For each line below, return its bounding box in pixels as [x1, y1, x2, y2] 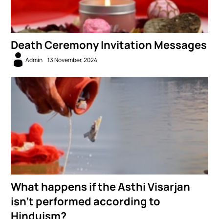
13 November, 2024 [47, 55, 98, 64]
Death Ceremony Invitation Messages [11, 38, 207, 53]
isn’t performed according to [11, 194, 161, 209]
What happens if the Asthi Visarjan [11, 179, 191, 195]
